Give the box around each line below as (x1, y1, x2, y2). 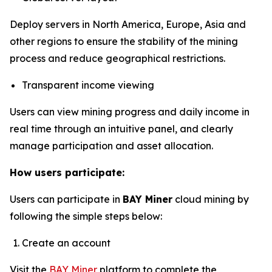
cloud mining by (172, 192, 249, 205)
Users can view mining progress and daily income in (10, 105, 250, 118)
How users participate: (10, 166, 124, 178)
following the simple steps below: (10, 209, 162, 222)
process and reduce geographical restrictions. (10, 52, 225, 64)
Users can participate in (10, 192, 123, 205)
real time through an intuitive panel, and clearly (10, 122, 233, 135)
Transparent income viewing (22, 78, 154, 91)
